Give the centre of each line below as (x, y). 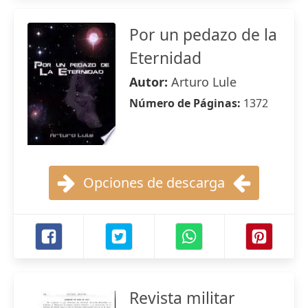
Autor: (150, 82)
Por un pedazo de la (203, 34)
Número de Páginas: (186, 103)
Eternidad (165, 58)
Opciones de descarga (154, 183)
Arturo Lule (204, 82)
